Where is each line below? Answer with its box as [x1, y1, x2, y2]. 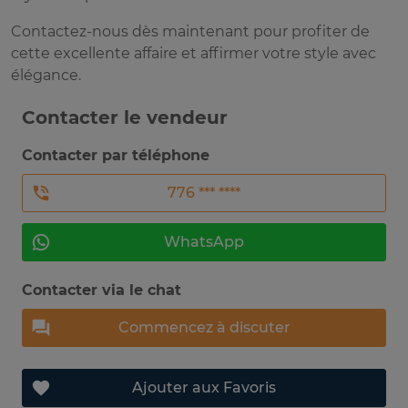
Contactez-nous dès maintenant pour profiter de [11, 23, 370, 41]
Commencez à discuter [117, 319, 291, 337]
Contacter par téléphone [22, 147, 209, 165]
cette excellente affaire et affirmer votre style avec [11, 45, 376, 63]
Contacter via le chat [22, 281, 181, 300]
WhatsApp [164, 233, 244, 251]
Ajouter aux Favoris [132, 379, 276, 397]
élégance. [11, 66, 81, 85]
